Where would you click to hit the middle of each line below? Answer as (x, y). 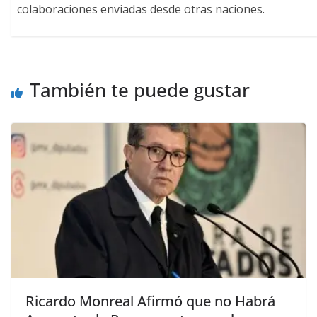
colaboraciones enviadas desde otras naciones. (141, 10)
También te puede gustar (140, 90)
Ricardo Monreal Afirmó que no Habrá (150, 301)
